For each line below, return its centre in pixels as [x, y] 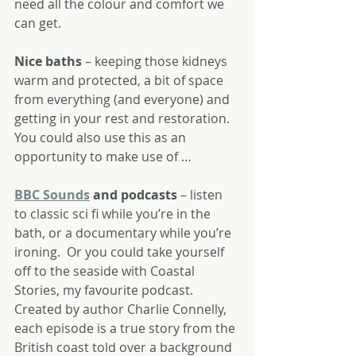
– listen [201, 195]
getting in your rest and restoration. [125, 118]
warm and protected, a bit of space [120, 80]
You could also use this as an [102, 137]
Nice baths [48, 61]
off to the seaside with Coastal [106, 271]
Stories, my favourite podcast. [107, 290]
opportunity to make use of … [103, 157]
